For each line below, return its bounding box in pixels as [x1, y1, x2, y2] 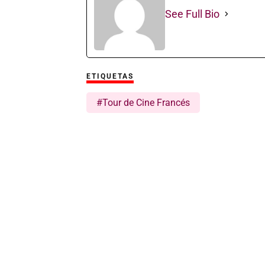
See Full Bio [164, 7, 219, 20]
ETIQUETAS [86, 72, 134, 80]
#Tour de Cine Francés [96, 96, 190, 108]
